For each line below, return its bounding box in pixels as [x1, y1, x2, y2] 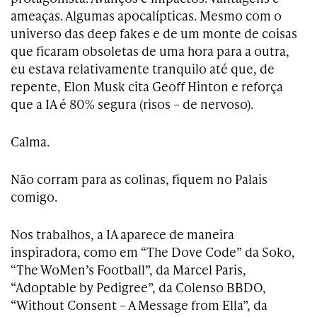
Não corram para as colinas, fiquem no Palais [11, 170, 267, 188]
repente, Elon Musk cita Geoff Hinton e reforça [11, 77, 283, 95]
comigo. [11, 188, 57, 205]
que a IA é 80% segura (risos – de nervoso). [11, 95, 253, 113]
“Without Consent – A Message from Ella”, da [11, 296, 267, 313]
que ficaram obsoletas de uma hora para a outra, [11, 42, 289, 59]
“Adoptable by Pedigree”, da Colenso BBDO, [11, 278, 266, 296]
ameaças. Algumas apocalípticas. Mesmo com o [11, 6, 282, 24]
